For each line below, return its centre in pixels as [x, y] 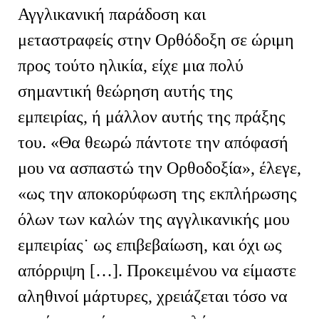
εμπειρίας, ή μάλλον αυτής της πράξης [152, 116]
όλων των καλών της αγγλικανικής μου [154, 219]
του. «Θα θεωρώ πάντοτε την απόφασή [153, 142]
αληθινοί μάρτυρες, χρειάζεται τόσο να [153, 296]
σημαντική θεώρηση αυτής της [125, 91]
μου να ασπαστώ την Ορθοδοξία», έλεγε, [159, 168]
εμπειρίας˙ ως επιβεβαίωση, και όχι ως [150, 245]
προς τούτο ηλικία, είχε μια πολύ [131, 65]
